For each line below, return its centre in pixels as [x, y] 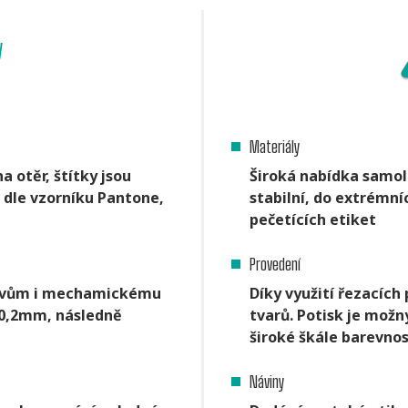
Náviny [267, 382]
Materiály [275, 147]
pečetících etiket [313, 220]
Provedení [275, 265]
